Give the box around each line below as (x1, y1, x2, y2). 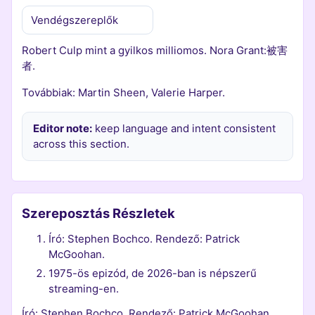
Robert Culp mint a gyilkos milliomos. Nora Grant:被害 (22, 43, 288, 57)
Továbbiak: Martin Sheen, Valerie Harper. (22, 85, 226, 99)
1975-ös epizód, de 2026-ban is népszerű (48, 266, 257, 281)
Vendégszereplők (30, 13, 118, 27)
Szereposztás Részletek (22, 205, 176, 221)
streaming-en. (48, 282, 119, 296)
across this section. (32, 136, 129, 150)
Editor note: (32, 121, 92, 135)
